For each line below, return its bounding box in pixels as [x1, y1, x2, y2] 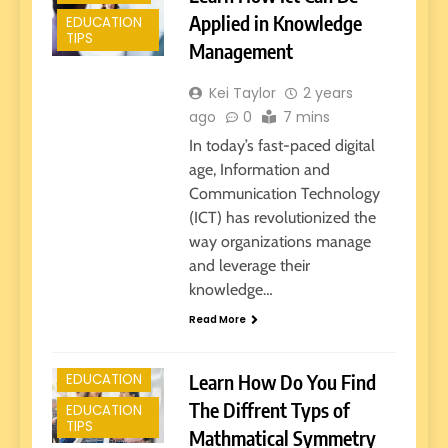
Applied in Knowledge [188, 10, 362, 36]
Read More [188, 312, 246, 328]
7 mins [282, 107, 330, 128]
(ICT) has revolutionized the [188, 208, 376, 228]
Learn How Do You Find [188, 369, 376, 395]
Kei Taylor [208, 83, 276, 104]
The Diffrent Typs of [188, 397, 350, 423]
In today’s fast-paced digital [188, 136, 375, 156]
